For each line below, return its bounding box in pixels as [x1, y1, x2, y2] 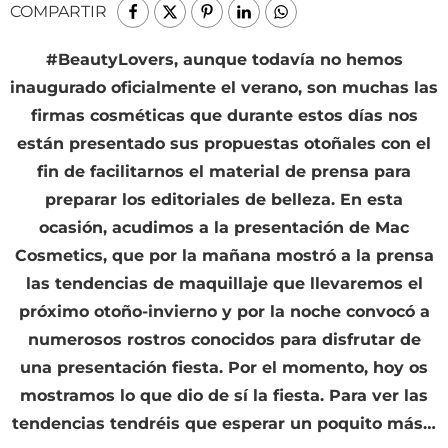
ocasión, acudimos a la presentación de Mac [39, 218, 409, 238]
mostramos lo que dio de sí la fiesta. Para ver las [20, 386, 428, 406]
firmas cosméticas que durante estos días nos [30, 106, 418, 126]
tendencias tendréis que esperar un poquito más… [12, 414, 436, 434]
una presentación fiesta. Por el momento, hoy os [20, 358, 428, 378]
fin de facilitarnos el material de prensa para [37, 162, 411, 182]
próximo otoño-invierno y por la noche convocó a [18, 302, 430, 322]
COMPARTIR [10, 2, 107, 22]
